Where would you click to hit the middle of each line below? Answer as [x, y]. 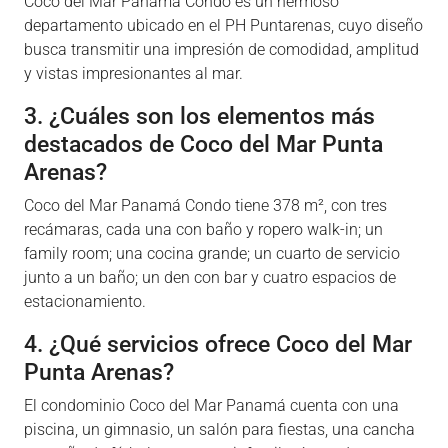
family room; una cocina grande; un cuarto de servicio [212, 254]
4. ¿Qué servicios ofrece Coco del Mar [218, 344]
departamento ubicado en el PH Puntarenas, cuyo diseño [223, 26]
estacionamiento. [85, 302]
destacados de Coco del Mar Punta [203, 144]
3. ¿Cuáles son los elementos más [199, 116]
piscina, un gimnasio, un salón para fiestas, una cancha [219, 430]
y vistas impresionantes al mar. [133, 74]
